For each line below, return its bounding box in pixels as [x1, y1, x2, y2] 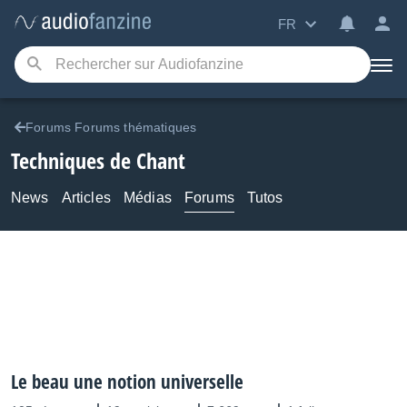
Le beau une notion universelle [11, 369, 243, 394]
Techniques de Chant [11, 145, 185, 175]
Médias [123, 190, 172, 205]
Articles [61, 190, 111, 205]
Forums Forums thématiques [25, 120, 197, 134]
